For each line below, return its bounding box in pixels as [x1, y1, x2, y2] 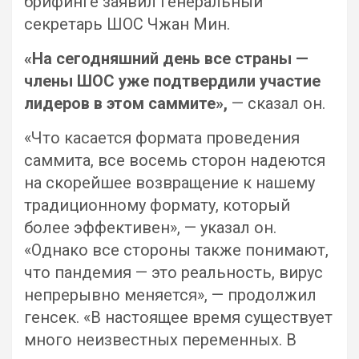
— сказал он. [232, 94, 325, 113]
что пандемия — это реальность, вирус [24, 263, 323, 282]
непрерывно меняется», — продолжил [24, 285, 317, 305]
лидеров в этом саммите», [24, 94, 232, 113]
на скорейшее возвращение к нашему [24, 173, 315, 192]
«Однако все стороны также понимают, [24, 240, 329, 260]
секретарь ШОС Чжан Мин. [24, 14, 230, 34]
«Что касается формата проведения [24, 128, 300, 147]
